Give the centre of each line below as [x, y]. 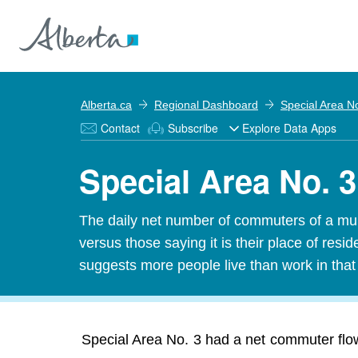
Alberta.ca [106, 105]
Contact [120, 128]
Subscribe [193, 128]
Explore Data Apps [289, 128]
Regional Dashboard [206, 105]
